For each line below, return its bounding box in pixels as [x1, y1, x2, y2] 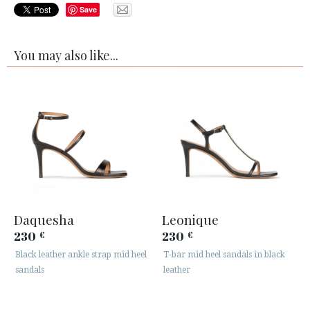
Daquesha [14, 210, 74, 228]
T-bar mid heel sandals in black [163, 249, 285, 259]
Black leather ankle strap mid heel [15, 249, 147, 259]
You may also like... [14, 47, 118, 64]
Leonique [162, 210, 219, 228]
